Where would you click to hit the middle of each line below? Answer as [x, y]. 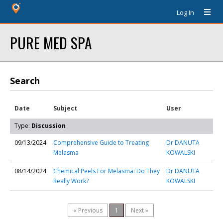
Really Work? [71, 181]
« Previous [88, 210]
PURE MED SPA [51, 43]
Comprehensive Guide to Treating [101, 143]
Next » [140, 210]
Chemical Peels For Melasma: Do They [107, 171]
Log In [185, 12]
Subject [65, 108]
